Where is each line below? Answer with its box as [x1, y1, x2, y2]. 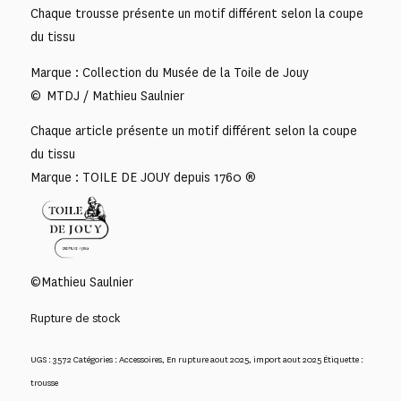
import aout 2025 [252, 354, 321, 366]
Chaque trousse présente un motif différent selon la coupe [30, 4, 363, 22]
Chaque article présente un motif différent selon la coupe [30, 123, 357, 141]
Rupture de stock [30, 310, 120, 326]
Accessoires [118, 354, 162, 366]
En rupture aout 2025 [166, 354, 249, 366]
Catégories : [73, 354, 119, 366]
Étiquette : [322, 354, 363, 366]
